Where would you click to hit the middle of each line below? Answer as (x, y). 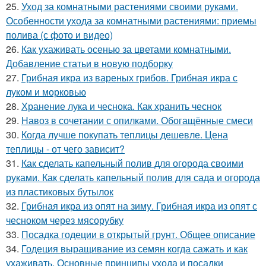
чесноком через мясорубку (65, 220)
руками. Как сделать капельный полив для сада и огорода (133, 178)
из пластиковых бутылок (60, 192)
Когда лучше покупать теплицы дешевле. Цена (125, 135)
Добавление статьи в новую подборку (89, 64)
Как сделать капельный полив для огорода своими (132, 163)
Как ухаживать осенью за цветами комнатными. (126, 49)
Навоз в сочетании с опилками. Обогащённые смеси (137, 121)
